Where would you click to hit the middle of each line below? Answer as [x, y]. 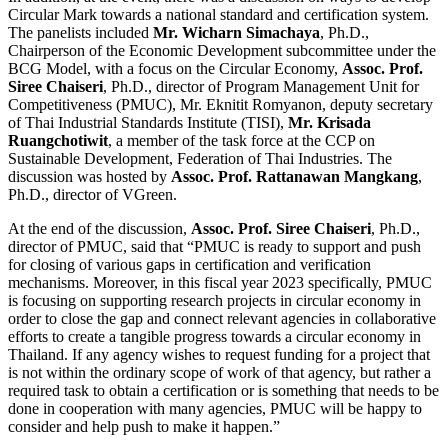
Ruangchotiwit [58, 140]
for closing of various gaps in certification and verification [189, 264]
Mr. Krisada [329, 122]
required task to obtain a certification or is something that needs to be [223, 390]
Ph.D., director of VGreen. [92, 194]
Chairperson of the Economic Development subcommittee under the [222, 50]
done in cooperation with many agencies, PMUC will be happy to [215, 408]
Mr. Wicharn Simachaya [236, 32]
